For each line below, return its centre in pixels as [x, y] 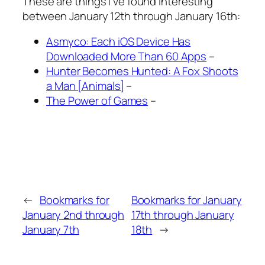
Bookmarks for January [186, 200]
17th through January [182, 215]
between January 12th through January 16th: [131, 16]
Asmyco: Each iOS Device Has [119, 42]
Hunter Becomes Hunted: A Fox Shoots [142, 71]
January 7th [51, 230]
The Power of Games [97, 101]
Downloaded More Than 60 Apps [127, 56]
